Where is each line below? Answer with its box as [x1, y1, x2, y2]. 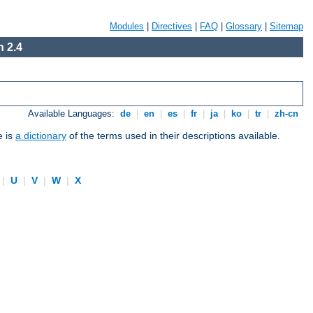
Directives [152, 21, 192, 31]
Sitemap [270, 21, 303, 31]
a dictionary [15, 130, 66, 142]
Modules [110, 21, 144, 31]
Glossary [226, 21, 262, 31]
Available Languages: [28, 108, 118, 119]
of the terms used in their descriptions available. [66, 130, 280, 142]
